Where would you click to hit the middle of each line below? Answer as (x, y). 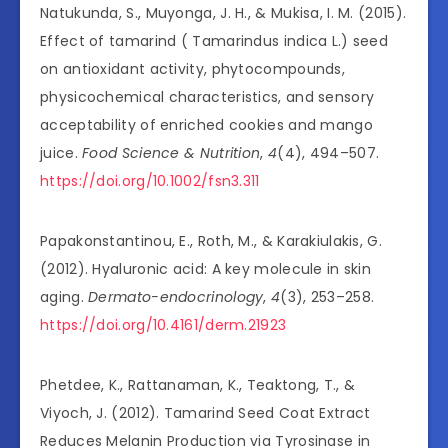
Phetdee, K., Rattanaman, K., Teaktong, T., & (198, 385)
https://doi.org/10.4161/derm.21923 (163, 325)
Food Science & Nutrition (171, 153)
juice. (61, 153)
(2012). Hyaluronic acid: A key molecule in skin (206, 269)
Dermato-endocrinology (176, 297)
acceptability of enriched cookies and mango (206, 125)
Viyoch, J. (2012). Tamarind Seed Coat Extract (205, 413)
